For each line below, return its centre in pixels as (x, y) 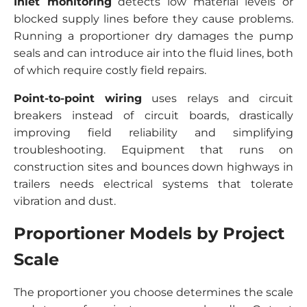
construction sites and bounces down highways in (153, 167)
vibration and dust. (65, 201)
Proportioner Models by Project (149, 233)
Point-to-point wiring (78, 98)
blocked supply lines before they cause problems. (153, 19)
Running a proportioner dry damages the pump (153, 36)
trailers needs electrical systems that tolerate (153, 184)
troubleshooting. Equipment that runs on (153, 150)
